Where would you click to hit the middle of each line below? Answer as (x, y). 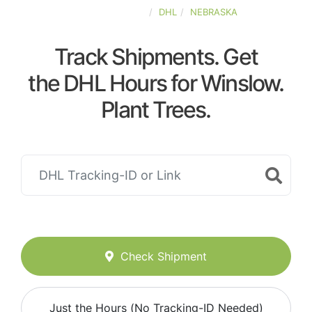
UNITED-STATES (110, 12)
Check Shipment (164, 257)
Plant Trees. (156, 110)
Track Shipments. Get (156, 57)
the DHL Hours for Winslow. (156, 83)
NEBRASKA (213, 12)
